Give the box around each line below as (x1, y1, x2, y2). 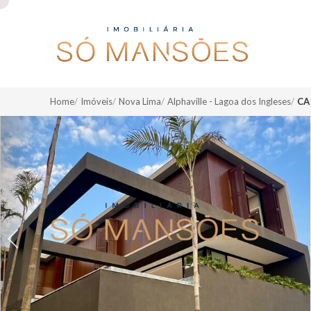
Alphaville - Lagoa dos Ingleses (167, 96, 291, 107)
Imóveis (81, 96, 112, 107)
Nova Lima (119, 96, 161, 107)
